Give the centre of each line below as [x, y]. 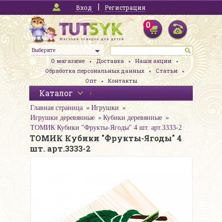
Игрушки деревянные [62, 118]
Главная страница [56, 108]
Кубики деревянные [133, 118]
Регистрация [125, 7]
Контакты [122, 81]
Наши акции [153, 61]
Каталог [56, 93]
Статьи [166, 71]
